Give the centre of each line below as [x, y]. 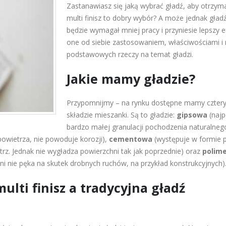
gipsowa [192, 115]
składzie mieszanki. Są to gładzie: [122, 115]
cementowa [131, 139]
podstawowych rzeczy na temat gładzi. [130, 54]
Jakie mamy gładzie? [131, 79]
